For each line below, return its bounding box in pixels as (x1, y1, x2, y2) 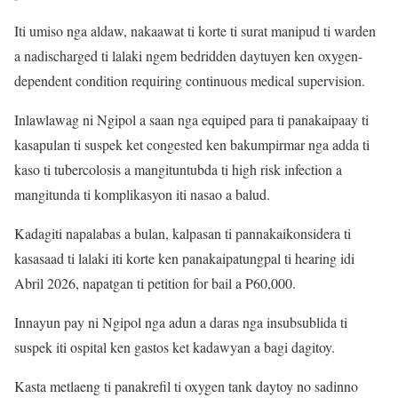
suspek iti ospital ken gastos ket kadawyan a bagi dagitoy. (14, 337, 335, 356)
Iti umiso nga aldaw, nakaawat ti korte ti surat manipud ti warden (14, 20, 376, 40)
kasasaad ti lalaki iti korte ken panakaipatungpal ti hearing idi (14, 248, 354, 267)
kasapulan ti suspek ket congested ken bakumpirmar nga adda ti (14, 134, 370, 154)
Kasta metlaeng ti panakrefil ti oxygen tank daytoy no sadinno (14, 376, 358, 395)
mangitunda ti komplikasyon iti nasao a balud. (14, 184, 270, 203)
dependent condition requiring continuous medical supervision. (14, 70, 365, 90)
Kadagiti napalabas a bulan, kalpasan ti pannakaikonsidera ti (14, 223, 351, 243)
